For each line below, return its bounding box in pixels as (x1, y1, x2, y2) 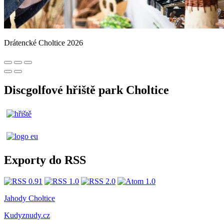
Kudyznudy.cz (4, 210, 50, 219)
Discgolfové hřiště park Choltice (4, 83, 169, 97)
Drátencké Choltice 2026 (4, 38, 83, 47)
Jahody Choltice (4, 193, 55, 202)
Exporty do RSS (4, 153, 86, 167)
